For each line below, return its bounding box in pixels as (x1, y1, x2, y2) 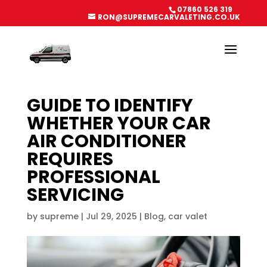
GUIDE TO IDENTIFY (26, 93, 193, 118)
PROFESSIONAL (26, 164, 160, 190)
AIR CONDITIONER (26, 129, 187, 154)
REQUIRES (26, 147, 113, 172)
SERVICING (26, 182, 124, 207)
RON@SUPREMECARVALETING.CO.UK (98, 12, 241, 22)
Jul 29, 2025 (85, 210, 137, 222)
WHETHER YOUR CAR (26, 111, 211, 136)
